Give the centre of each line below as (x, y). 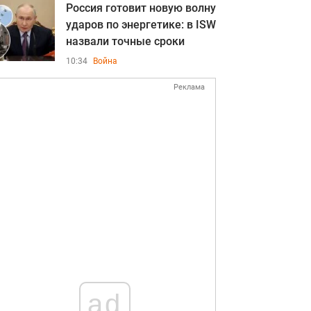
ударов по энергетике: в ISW (141, 25)
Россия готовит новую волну (141, 8)
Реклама (189, 87)
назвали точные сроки (125, 41)
